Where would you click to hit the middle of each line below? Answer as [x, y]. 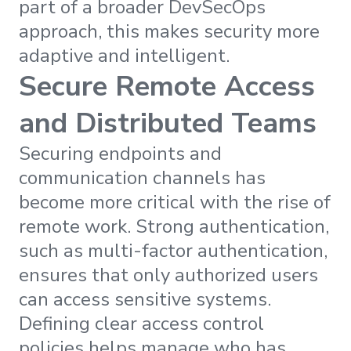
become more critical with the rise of [175, 203]
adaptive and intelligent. [124, 56]
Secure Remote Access [167, 87]
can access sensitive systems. [145, 300]
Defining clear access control [141, 324]
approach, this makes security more [169, 32]
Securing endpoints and [120, 154]
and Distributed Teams [168, 124]
